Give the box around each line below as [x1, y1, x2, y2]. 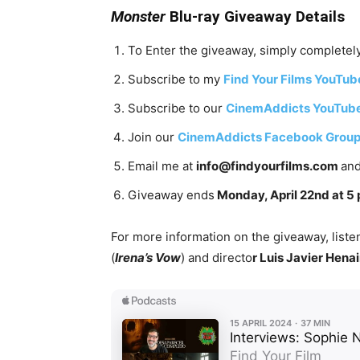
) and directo [181, 249, 252, 265]
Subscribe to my [128, 71, 223, 87]
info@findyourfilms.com [196, 157, 341, 174]
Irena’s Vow [115, 249, 181, 265]
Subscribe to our [128, 100, 226, 116]
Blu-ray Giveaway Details [166, 6, 345, 26]
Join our [128, 129, 178, 145]
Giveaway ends [128, 186, 215, 202]
